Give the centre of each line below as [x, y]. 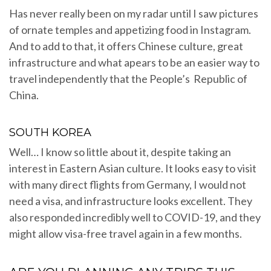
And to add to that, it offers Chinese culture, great [126, 46]
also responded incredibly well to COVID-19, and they [135, 217]
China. [24, 95]
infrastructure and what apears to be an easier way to [134, 63]
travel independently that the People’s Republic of [128, 79]
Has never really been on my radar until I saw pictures [134, 14]
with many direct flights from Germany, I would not [128, 185]
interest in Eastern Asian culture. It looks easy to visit [133, 168]
